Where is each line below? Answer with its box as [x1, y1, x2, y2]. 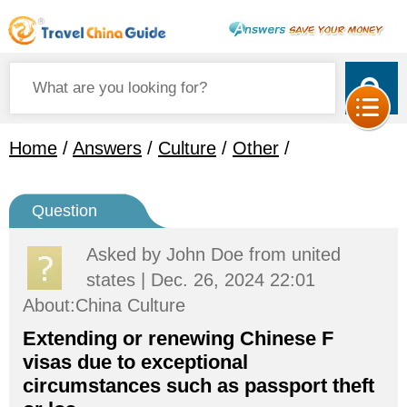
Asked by [86, 244, 166, 264]
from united [243, 244, 341, 264]
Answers [73, 138, 142, 158]
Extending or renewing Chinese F [23, 327, 333, 350]
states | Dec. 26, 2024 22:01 [86, 270, 315, 290]
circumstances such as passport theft [23, 374, 374, 397]
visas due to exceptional [23, 351, 248, 373]
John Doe [166, 244, 243, 264]
